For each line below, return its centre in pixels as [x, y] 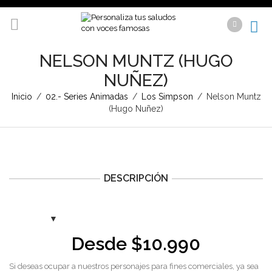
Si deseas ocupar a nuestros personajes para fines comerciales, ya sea [134, 266]
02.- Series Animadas [87, 97]
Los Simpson [167, 97]
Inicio [22, 97]
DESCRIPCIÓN [136, 178]
